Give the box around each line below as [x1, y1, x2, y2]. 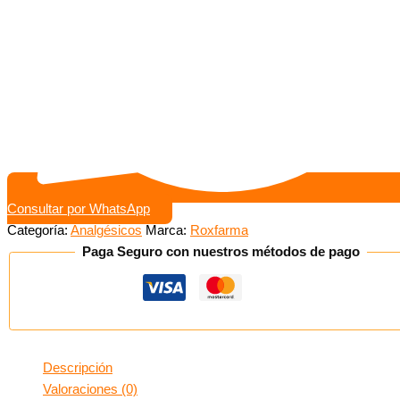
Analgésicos [71, 223, 142, 238]
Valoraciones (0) [43, 381, 137, 396]
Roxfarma [190, 223, 248, 238]
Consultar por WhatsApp [7, 202, 150, 217]
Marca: [146, 223, 190, 238]
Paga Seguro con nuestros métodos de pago [81, 245, 360, 260]
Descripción [43, 360, 112, 375]
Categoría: [7, 223, 71, 238]
